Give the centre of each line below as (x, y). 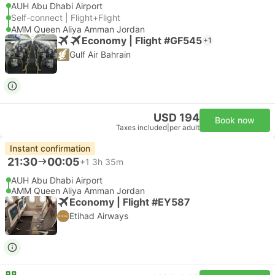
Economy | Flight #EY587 (130, 202)
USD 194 (176, 118)
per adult (184, 128)
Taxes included (141, 128)
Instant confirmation (50, 148)
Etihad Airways (99, 216)
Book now (235, 120)
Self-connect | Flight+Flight (66, 17)
